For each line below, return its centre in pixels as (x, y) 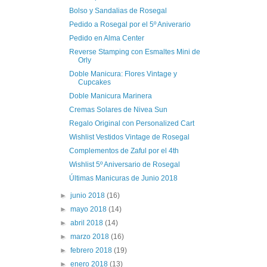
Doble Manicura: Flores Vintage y (123, 74)
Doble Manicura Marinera (110, 96)
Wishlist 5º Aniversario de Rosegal (124, 164)
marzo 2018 (91, 236)
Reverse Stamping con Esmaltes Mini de (134, 52)
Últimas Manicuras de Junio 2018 (123, 178)
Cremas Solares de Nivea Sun (118, 109)
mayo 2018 (90, 209)
